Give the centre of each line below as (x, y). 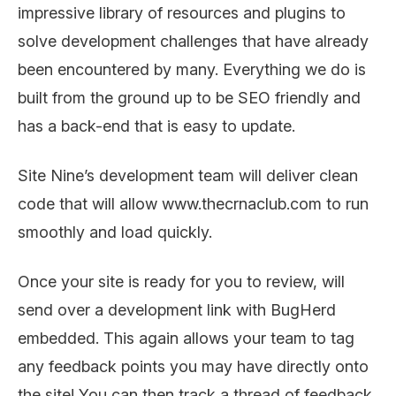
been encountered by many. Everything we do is (192, 69)
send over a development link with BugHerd (177, 309)
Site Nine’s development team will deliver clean (188, 175)
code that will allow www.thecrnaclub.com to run (193, 203)
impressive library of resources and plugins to (182, 12)
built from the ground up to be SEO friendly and (189, 97)
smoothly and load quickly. (115, 232)
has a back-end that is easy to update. (156, 126)
